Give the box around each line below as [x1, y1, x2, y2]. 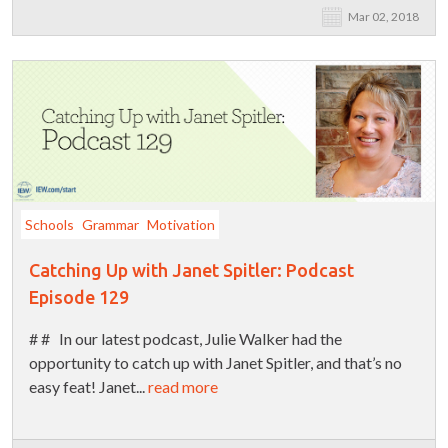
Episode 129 [29, 287, 129, 308]
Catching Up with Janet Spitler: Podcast [29, 260, 354, 281]
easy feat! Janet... [29, 377, 148, 397]
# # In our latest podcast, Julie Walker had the [29, 329, 342, 349]
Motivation [147, 216, 215, 234]
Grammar [82, 216, 139, 234]
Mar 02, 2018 [348, 9, 419, 25]
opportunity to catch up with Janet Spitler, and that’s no [29, 353, 402, 373]
